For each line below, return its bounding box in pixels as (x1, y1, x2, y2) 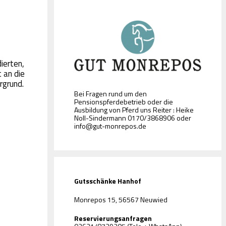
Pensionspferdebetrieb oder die (74, 96, 174, 107)
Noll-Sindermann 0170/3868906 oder (74, 112, 192, 123)
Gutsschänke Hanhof (74, 175, 142, 186)
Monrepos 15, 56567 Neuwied (74, 194, 168, 205)
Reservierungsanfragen (74, 212, 152, 223)
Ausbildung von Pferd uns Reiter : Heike (74, 104, 194, 115)
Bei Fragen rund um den (74, 88, 147, 99)
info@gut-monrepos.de (74, 120, 147, 131)
